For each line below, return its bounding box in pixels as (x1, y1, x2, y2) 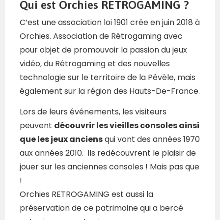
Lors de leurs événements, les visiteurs (20, 106, 166, 118)
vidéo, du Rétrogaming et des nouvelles (20, 58, 170, 70)
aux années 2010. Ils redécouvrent (20, 147, 151, 159)
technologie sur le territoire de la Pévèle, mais (20, 72, 195, 83)
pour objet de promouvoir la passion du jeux (20, 44, 187, 56)
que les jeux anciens (20, 134, 103, 145)
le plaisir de (151, 147, 196, 159)
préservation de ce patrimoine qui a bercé (20, 202, 183, 214)
